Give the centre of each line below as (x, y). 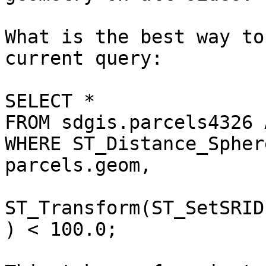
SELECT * (50, 101)
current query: (84, 58)
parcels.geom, (78, 165)
